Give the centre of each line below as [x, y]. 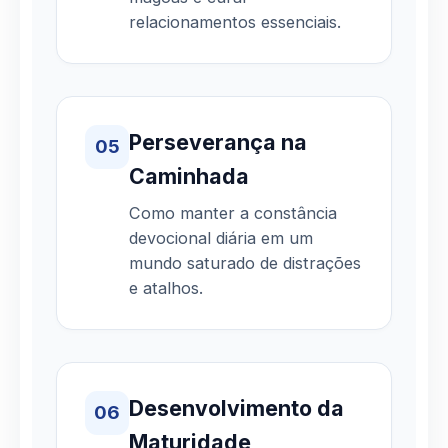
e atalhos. [166, 287]
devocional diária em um [221, 237]
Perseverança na [218, 141]
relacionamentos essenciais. [235, 21]
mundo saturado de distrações [245, 262]
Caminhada [189, 175]
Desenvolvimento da [236, 407]
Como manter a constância [233, 212]
